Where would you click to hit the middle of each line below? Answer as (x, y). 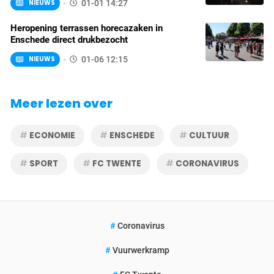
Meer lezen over (61, 103)
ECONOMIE (51, 135)
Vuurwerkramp (140, 250)
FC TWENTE (116, 164)
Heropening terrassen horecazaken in (87, 28)
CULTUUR (208, 135)
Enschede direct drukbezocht (69, 40)
